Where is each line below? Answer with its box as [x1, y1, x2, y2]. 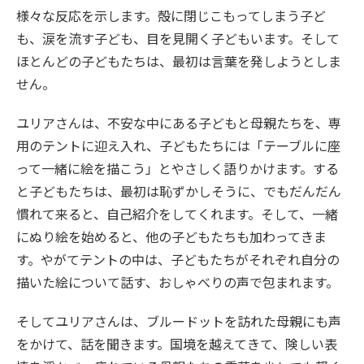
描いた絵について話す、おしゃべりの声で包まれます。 [16, 271, 339, 292]
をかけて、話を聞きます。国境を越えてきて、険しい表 [16, 333, 337, 353]
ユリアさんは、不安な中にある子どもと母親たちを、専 [16, 112, 341, 132]
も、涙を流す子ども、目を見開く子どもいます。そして [16, 28, 340, 48]
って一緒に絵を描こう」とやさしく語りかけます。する [16, 158, 339, 178]
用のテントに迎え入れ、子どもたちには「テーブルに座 [16, 135, 340, 155]
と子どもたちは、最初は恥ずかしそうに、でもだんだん [16, 180, 341, 201]
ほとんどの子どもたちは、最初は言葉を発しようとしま [16, 50, 341, 71]
